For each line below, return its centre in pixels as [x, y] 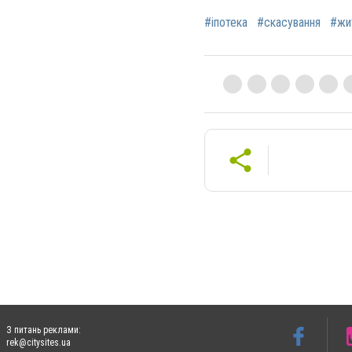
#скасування [289, 22]
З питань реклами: [44, 330]
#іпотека [226, 22]
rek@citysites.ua [38, 343]
